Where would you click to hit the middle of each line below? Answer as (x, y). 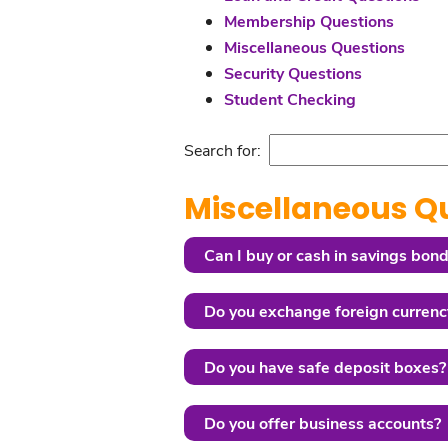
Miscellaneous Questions (314, 46)
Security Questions (292, 72)
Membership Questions (308, 20)
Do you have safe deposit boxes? (324, 366)
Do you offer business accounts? (322, 422)
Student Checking (289, 98)
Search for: (222, 149)
